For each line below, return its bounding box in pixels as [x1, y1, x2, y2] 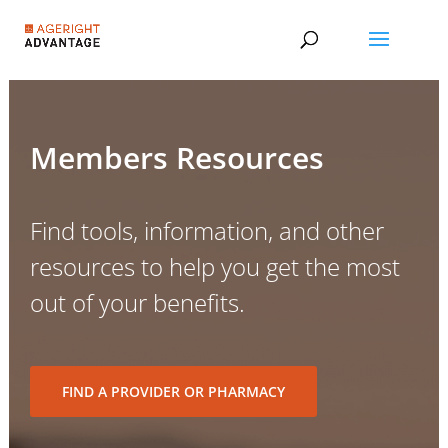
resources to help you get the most [30, 250, 401, 283]
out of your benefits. [30, 286, 246, 319]
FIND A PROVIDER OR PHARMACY [62, 382, 286, 401]
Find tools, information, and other [30, 214, 385, 247]
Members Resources [30, 137, 325, 178]
